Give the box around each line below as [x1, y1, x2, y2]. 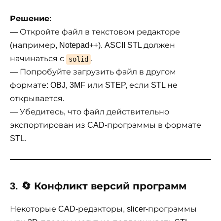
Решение [10, 14, 49, 23]
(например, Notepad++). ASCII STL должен [10, 41, 175, 50]
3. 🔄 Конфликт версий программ [10, 180, 186, 191]
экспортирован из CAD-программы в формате [10, 121, 201, 130]
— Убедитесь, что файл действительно [10, 108, 169, 116]
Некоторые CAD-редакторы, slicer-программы [10, 204, 197, 213]
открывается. [10, 94, 65, 103]
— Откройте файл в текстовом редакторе [10, 28, 180, 37]
